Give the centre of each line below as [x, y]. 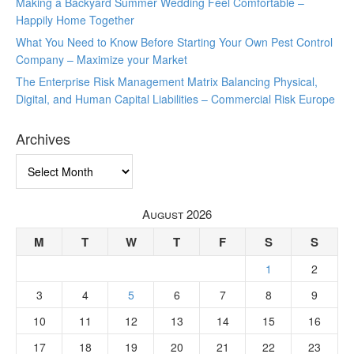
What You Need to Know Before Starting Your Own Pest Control [174, 42]
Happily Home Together [75, 20]
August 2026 [177, 214]
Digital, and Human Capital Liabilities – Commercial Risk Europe [175, 99]
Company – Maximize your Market [102, 59]
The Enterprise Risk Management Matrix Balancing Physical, [167, 81]
